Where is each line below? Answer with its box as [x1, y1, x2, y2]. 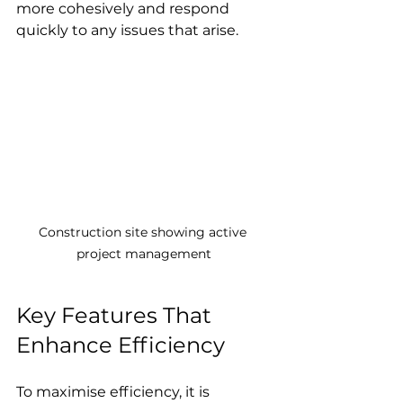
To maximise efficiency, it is [16, 382, 213, 400]
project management [76, 245, 211, 262]
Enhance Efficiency [16, 331, 225, 358]
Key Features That [16, 301, 217, 328]
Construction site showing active [38, 223, 250, 240]
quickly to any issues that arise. [16, 22, 238, 39]
